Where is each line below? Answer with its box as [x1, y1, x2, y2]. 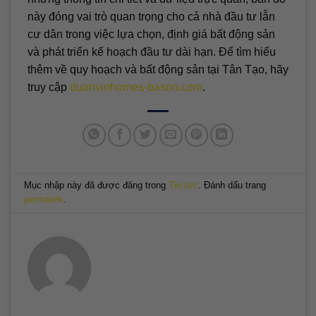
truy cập [28, 80, 70, 93]
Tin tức [169, 179, 199, 190]
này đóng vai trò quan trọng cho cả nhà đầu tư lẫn [28, 10, 275, 23]
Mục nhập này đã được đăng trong [24, 179, 169, 190]
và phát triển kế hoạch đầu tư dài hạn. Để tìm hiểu [28, 45, 276, 58]
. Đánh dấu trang [198, 179, 267, 190]
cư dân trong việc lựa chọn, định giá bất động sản [28, 28, 275, 40]
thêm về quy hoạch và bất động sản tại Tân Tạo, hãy [28, 63, 288, 75]
